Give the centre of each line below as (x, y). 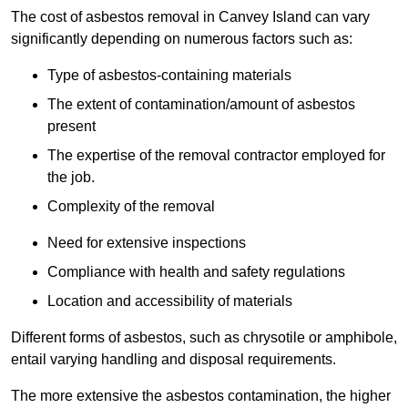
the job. (71, 178)
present (71, 127)
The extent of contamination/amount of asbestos (201, 105)
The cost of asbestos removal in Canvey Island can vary (190, 17)
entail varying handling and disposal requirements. (173, 360)
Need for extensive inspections (147, 243)
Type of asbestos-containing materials (169, 76)
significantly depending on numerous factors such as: (182, 39)
